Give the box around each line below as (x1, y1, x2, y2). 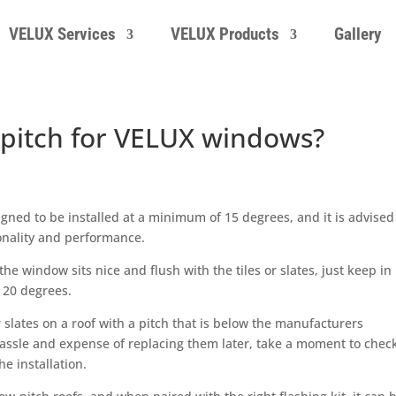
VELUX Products (171, 23, 280, 44)
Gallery (334, 23, 382, 44)
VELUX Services (9, 23, 117, 44)
